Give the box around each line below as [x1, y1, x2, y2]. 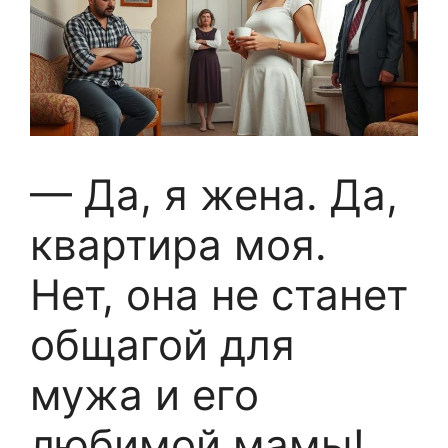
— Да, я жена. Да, [30, 169, 398, 221]
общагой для [30, 319, 295, 371]
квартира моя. [30, 219, 327, 271]
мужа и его [30, 369, 259, 421]
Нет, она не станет [30, 269, 408, 321]
